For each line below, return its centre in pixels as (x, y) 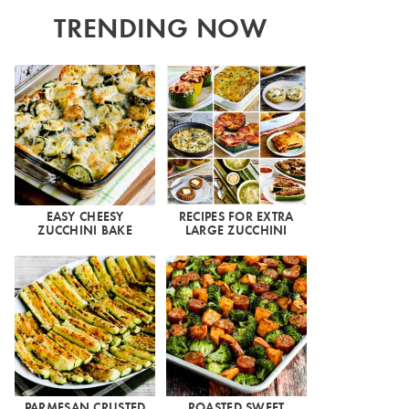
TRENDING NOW (161, 27)
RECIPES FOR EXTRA (236, 216)
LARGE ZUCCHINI (236, 230)
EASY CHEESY (85, 216)
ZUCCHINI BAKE (85, 230)
